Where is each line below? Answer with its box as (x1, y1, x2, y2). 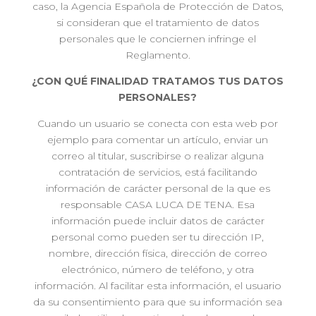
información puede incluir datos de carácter (51, 214, 265, 227)
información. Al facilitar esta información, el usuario (34, 279, 281, 292)
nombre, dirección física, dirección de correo (48, 247, 267, 260)
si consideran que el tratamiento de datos (56, 16, 260, 29)
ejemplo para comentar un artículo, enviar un (47, 133, 269, 146)
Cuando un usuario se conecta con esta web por (37, 117, 279, 130)
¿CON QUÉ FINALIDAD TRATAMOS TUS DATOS (32, 75, 284, 87)
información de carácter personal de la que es (45, 182, 270, 195)
